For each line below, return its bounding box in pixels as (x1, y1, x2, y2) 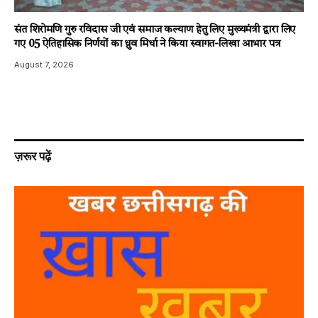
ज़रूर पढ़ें (14, 148, 51, 163)
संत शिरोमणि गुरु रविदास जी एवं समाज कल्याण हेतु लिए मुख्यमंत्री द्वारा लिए (14, 24, 296, 35)
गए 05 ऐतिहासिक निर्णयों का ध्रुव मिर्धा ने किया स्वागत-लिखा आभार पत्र (14, 38, 280, 50)
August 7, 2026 (14, 59, 74, 70)
